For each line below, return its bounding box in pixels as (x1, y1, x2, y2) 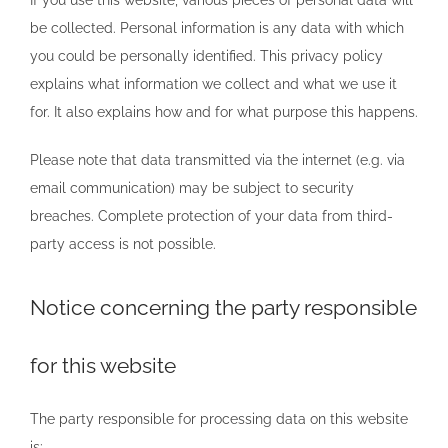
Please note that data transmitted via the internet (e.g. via (30, 151, 405, 168)
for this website (30, 352, 176, 378)
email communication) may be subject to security (30, 179, 354, 196)
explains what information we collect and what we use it (30, 75, 397, 92)
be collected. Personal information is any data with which (30, 19, 404, 36)
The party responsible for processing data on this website (30, 410, 408, 427)
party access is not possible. (30, 235, 216, 252)
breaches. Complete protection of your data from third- (30, 207, 393, 224)
